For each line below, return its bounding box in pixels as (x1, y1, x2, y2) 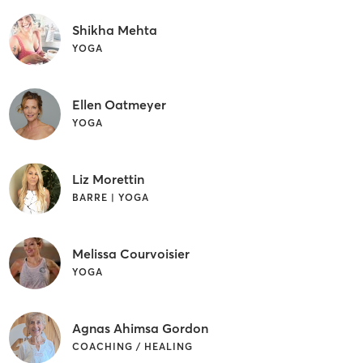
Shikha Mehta (71, 21, 157, 38)
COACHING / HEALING (71, 340, 193, 352)
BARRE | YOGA (71, 190, 149, 203)
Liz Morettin (71, 170, 144, 187)
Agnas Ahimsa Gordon (71, 319, 208, 336)
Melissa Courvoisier (71, 245, 190, 262)
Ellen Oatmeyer (71, 96, 166, 113)
